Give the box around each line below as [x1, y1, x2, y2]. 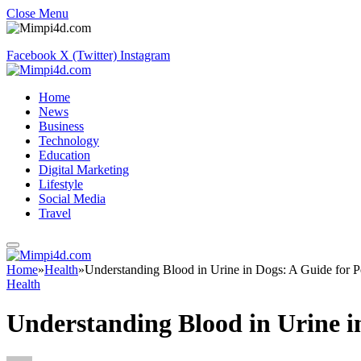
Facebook [6, 48, 56, 62]
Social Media [39, 192, 106, 205]
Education [39, 148, 90, 162]
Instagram [120, 48, 170, 62]
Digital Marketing [39, 163, 129, 176]
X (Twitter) [60, 48, 117, 62]
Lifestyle [39, 177, 83, 191]
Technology [39, 134, 99, 147]
